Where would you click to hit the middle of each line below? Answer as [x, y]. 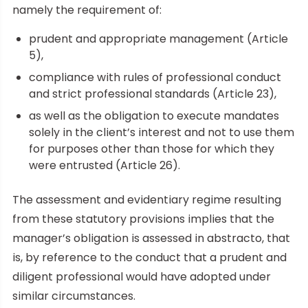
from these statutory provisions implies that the [143, 219]
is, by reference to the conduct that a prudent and [150, 257]
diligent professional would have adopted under [142, 276]
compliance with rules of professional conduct [155, 77]
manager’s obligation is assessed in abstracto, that [151, 238]
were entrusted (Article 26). [104, 165]
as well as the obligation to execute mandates [154, 115]
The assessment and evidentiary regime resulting [147, 199]
